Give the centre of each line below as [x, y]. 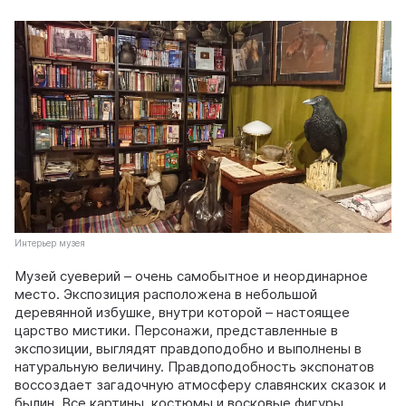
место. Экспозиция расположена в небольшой [166, 295]
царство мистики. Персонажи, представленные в [176, 331]
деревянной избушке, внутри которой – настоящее [182, 313]
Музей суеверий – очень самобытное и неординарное [191, 276]
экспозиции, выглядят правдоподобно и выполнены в [188, 349]
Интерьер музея [50, 243]
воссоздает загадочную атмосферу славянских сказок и [200, 385]
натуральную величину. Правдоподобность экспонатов [194, 367]
